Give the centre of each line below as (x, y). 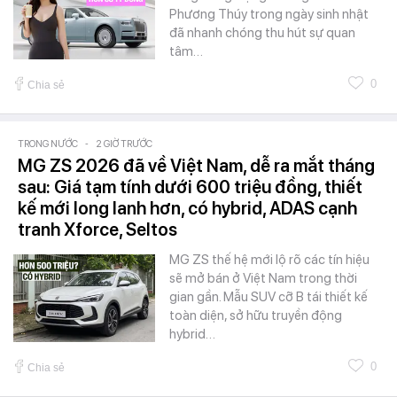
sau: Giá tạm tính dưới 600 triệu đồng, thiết (190, 187)
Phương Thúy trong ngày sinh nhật (269, 14)
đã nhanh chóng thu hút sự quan (262, 32)
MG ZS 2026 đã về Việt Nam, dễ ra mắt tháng (196, 165)
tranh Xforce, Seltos (97, 229)
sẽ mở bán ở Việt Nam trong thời (263, 278)
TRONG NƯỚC (48, 144)
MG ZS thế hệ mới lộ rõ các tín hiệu (269, 259)
